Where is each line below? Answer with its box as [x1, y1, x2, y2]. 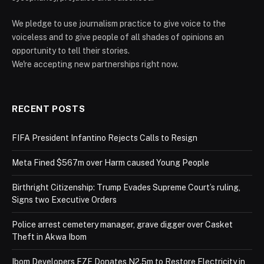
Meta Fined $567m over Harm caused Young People [12, 157, 209, 167]
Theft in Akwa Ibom [12, 232, 87, 242]
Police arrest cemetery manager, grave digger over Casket [12, 219, 233, 229]
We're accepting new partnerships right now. [12, 59, 179, 69]
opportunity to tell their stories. [12, 45, 130, 55]
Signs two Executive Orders [12, 194, 117, 204]
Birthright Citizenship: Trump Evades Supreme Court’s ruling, [12, 182, 240, 192]
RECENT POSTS [12, 103, 85, 114]
